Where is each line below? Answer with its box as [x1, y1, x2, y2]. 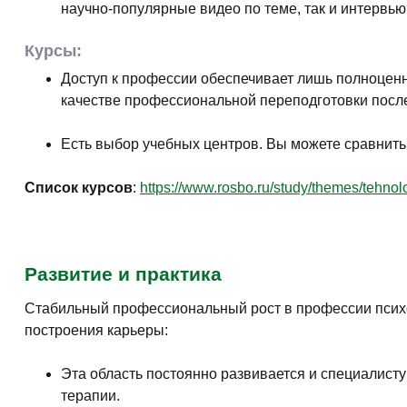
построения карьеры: [25, 322, 168, 338]
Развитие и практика [25, 263, 222, 284]
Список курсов [25, 179, 133, 195]
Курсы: [25, 41, 82, 60]
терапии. [61, 387, 120, 403]
